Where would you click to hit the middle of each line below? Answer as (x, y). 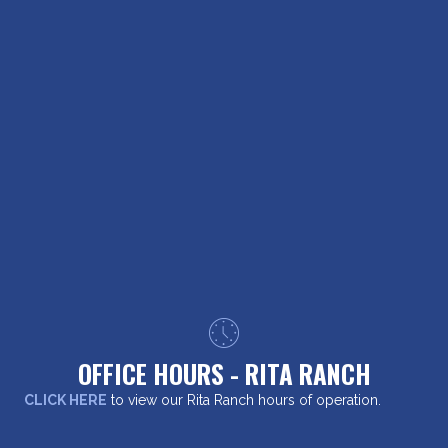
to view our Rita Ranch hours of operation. (246, 399)
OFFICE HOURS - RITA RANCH (224, 373)
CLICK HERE (65, 399)
